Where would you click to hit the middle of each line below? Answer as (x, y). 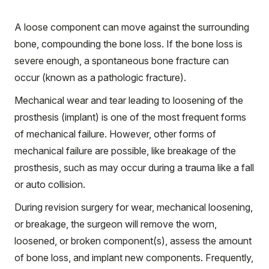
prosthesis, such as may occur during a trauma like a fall (134, 168)
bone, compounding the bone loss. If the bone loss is (128, 44)
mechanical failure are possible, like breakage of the (125, 151)
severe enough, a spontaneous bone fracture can (122, 61)
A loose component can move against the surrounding (132, 27)
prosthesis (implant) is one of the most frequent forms (130, 117)
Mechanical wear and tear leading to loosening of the (129, 101)
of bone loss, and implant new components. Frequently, (134, 258)
